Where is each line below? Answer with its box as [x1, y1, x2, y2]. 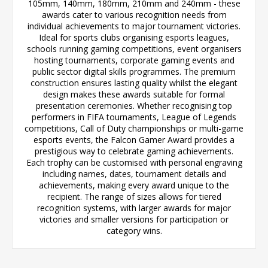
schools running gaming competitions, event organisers [26, 43, 242, 54]
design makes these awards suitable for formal [43, 89, 225, 100]
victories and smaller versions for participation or [39, 214, 229, 225]
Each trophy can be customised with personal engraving [26, 157, 242, 168]
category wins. [106, 225, 162, 236]
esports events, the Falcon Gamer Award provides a [33, 134, 234, 145]
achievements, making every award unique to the [39, 179, 229, 191]
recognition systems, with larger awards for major [37, 202, 231, 214]
